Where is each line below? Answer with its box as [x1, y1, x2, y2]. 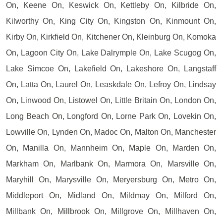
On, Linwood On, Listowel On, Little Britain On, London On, [6, 96, 216, 105]
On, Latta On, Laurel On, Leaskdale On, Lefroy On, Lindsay [6, 80, 216, 89]
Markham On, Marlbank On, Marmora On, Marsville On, [6, 159, 216, 168]
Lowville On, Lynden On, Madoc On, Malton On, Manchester [6, 127, 216, 136]
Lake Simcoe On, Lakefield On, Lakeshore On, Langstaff [6, 64, 216, 73]
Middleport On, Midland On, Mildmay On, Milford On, [6, 191, 216, 200]
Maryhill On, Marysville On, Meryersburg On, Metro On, [6, 175, 216, 184]
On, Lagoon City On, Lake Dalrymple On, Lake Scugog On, [6, 48, 216, 57]
